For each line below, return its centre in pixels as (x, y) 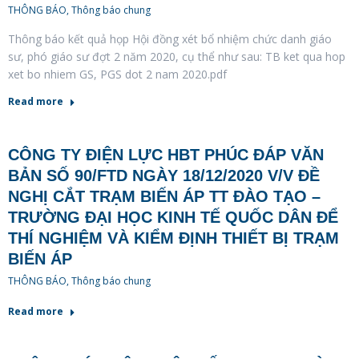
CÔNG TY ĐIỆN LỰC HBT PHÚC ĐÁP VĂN (166, 154)
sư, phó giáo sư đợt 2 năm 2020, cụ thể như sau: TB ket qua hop (177, 56)
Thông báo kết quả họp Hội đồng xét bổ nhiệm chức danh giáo (170, 38)
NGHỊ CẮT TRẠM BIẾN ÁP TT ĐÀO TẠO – (164, 196)
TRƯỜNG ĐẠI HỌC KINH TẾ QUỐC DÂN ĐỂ (173, 217)
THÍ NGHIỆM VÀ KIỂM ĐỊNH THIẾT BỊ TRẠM (173, 238)
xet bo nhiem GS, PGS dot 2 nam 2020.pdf (117, 74)
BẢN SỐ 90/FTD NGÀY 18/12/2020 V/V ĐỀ (164, 175)
